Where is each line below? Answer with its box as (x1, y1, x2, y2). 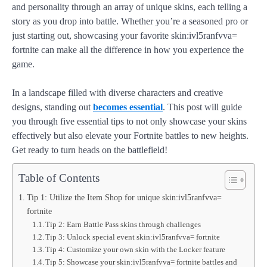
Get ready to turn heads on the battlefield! (12, 145, 167, 155)
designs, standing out (12, 102, 93, 112)
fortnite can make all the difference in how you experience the (12, 45, 244, 55)
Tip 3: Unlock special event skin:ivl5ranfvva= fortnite (45, 232, 221, 241)
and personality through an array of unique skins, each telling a (12, 2, 247, 12)
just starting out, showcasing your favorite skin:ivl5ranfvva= (12, 30, 237, 41)
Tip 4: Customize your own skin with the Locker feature (45, 245, 226, 254)
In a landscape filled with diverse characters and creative (12, 88, 223, 98)
